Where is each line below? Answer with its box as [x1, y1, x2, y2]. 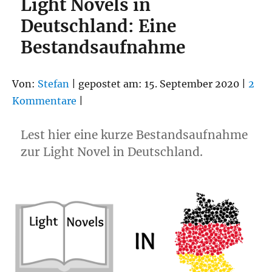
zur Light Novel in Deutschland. [21, 144, 203, 160]
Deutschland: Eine [21, 15, 177, 38]
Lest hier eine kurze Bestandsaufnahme [21, 127, 248, 143]
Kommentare [12, 95, 76, 107]
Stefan [38, 78, 69, 90]
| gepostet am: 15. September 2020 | [69, 78, 248, 90]
